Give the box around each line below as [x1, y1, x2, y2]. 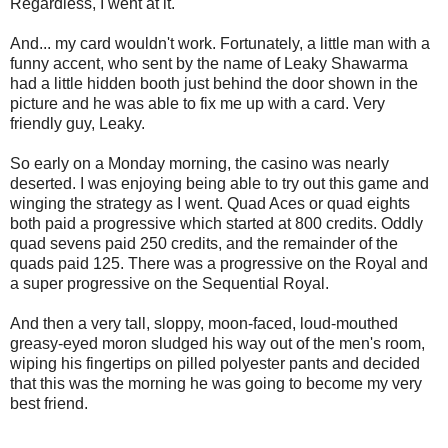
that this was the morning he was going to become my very [10, 374, 422, 392]
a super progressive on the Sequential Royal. [10, 274, 329, 292]
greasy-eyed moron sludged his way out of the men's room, [10, 334, 425, 352]
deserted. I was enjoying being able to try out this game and [10, 174, 429, 192]
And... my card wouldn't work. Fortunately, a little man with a [10, 34, 430, 52]
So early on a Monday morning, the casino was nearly [10, 154, 389, 172]
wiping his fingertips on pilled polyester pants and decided [10, 354, 420, 372]
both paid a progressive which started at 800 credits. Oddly [10, 214, 423, 232]
